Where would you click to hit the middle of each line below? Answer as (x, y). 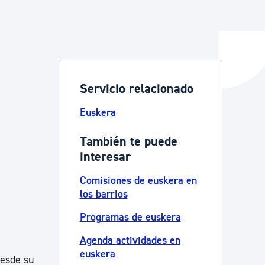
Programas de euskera (130, 217)
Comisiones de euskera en (138, 181)
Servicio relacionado (136, 89)
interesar (105, 157)
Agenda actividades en (130, 240)
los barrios (104, 194)
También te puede (128, 141)
